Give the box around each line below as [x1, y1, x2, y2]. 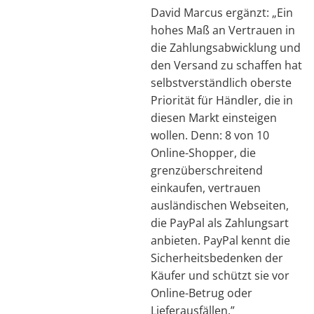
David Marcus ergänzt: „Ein [151, 4, 293, 20]
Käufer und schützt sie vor [151, 267, 289, 283]
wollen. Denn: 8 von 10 [151, 127, 269, 143]
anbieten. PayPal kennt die [151, 232, 290, 248]
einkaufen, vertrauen [151, 179, 261, 196]
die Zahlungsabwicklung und [151, 39, 301, 55]
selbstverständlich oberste [151, 74, 292, 90]
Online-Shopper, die [151, 144, 256, 161]
